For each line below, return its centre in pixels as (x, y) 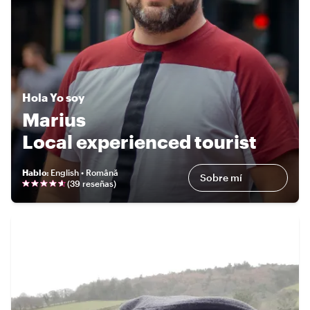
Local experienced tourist (139, 141)
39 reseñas (92, 183)
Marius (54, 119)
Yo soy (67, 97)
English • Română (84, 172)
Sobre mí (221, 177)
